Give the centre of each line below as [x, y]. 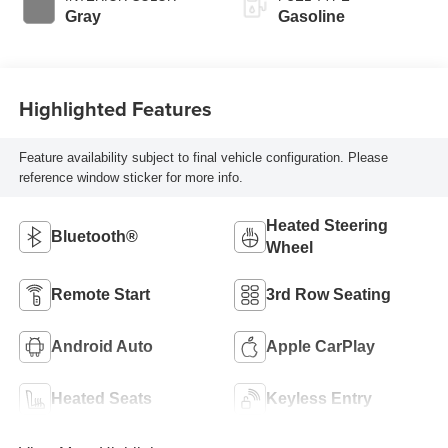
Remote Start [100, 295]
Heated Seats [101, 399]
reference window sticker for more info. [130, 177]
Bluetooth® [94, 237]
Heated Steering [327, 226]
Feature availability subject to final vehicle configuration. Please [203, 157]
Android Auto [101, 347]
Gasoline [311, 17]
